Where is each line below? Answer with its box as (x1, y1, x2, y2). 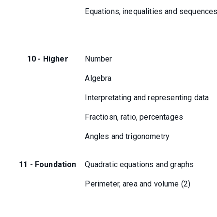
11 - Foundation (19, 160, 77, 170)
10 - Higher (27, 54, 68, 64)
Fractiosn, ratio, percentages (85, 112, 184, 122)
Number (85, 54, 112, 64)
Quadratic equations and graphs (85, 160, 194, 170)
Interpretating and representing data (85, 93, 209, 103)
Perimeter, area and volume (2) (85, 179, 191, 189)
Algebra (85, 74, 112, 83)
